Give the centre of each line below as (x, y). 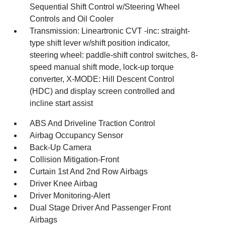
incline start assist (62, 103)
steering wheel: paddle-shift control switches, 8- (114, 55)
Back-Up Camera (61, 147)
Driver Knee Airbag (64, 183)
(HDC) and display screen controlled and (102, 91)
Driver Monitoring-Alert (70, 195)
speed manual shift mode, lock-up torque (102, 67)
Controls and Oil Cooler (72, 19)
